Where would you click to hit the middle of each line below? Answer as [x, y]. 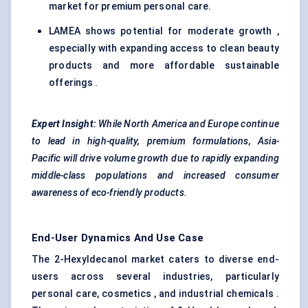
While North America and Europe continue [189, 124]
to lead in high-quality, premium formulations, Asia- [155, 141]
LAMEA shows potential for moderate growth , [164, 31]
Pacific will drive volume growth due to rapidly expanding [155, 158]
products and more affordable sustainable [164, 66]
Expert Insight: [65, 124]
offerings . [74, 83]
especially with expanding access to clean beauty [164, 48]
